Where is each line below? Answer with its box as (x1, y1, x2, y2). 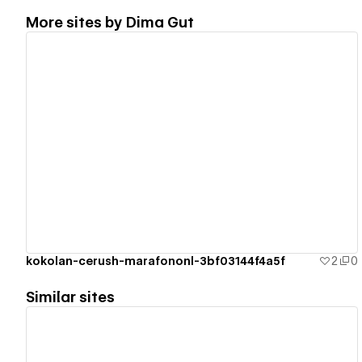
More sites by (26, 13, 126, 31)
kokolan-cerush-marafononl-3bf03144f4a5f (26, 254, 285, 267)
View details (146, 135, 224, 150)
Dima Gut (126, 13, 194, 31)
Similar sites (26, 288, 115, 305)
